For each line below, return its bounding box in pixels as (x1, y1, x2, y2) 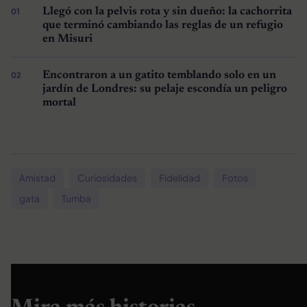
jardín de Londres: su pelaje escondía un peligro (42, 83, 287, 95)
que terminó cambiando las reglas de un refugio (42, 19, 283, 31)
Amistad (19, 171, 56, 184)
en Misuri (42, 33, 93, 45)
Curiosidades (77, 171, 137, 184)
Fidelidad (159, 171, 200, 184)
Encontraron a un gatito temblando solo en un (42, 69, 276, 81)
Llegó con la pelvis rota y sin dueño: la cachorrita (42, 5, 292, 17)
